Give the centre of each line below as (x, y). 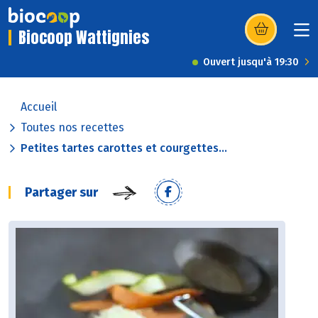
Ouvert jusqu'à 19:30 (251, 62)
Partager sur (61, 193)
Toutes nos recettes (72, 128)
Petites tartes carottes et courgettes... (124, 148)
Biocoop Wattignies (84, 38)
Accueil (39, 107)
